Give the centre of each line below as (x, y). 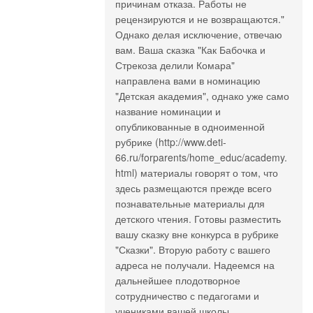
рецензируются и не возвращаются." (200, 19)
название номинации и (168, 111)
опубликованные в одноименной (190, 126)
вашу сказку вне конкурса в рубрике (197, 234)
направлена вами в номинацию (188, 80)
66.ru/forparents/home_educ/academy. (201, 157)
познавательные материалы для (190, 203)
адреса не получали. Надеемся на (195, 265)
